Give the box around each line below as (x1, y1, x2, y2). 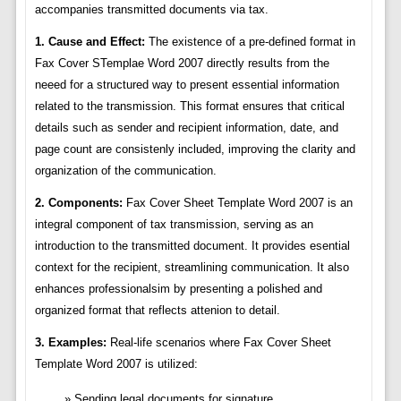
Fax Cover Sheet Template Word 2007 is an (122, 196, 353, 210)
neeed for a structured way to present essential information (34, 78, 339, 92)
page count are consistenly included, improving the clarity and (34, 142, 355, 157)
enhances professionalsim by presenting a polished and (34, 282, 322, 296)
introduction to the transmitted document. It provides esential (34, 239, 350, 253)
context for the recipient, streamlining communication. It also (34, 260, 349, 275)
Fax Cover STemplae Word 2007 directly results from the (34, 56, 329, 71)
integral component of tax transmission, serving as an (34, 218, 313, 232)
